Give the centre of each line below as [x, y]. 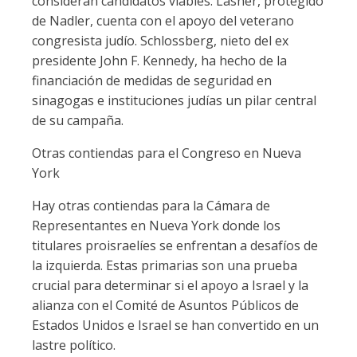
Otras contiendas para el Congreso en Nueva [167, 153]
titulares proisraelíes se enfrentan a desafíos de [175, 245]
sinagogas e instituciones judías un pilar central [174, 100]
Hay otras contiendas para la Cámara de [151, 206]
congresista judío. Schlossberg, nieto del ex [160, 41]
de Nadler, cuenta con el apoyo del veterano [163, 21]
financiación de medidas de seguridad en [152, 80]
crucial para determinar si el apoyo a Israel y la [170, 285]
